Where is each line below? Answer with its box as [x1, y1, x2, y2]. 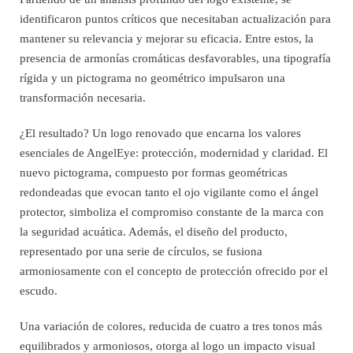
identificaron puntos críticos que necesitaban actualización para [20, 12, 331, 25]
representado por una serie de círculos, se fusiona [20, 244, 262, 258]
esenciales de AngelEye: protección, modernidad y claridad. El [20, 146, 328, 159]
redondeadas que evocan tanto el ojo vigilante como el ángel [20, 185, 318, 199]
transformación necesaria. [20, 91, 146, 104]
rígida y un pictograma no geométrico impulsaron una [20, 71, 285, 84]
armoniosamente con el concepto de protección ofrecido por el [20, 264, 328, 277]
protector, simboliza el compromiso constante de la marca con [20, 205, 324, 218]
